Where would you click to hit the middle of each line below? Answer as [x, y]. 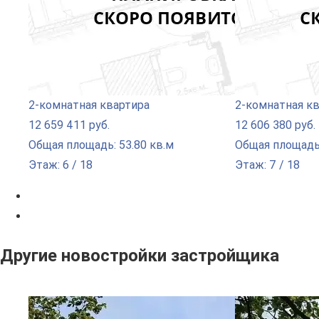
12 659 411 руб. [69, 125]
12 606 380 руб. [275, 125]
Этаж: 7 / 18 [267, 164]
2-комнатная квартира [89, 105]
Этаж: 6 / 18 [61, 164]
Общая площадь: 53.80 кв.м [101, 145]
